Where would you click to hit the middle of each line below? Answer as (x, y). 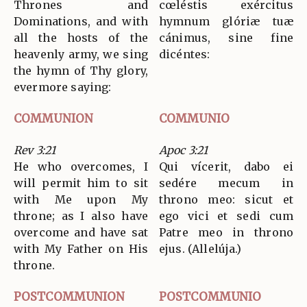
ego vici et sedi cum (226, 216)
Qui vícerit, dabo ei (226, 166)
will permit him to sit (81, 183)
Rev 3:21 (35, 150)
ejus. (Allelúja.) (200, 248)
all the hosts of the (81, 37)
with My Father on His (81, 248)
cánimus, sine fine (226, 37)
